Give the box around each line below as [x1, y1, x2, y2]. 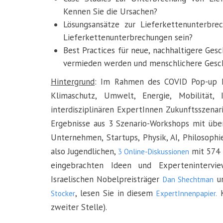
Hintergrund [51, 76, 95, 87]
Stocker [51, 189, 75, 198]
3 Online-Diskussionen [118, 147, 189, 156]
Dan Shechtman [162, 175, 214, 184]
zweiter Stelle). [51, 202, 107, 213]
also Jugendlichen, [51, 146, 118, 157]
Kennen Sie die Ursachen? [63, 6, 160, 17]
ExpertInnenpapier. [156, 189, 218, 198]
